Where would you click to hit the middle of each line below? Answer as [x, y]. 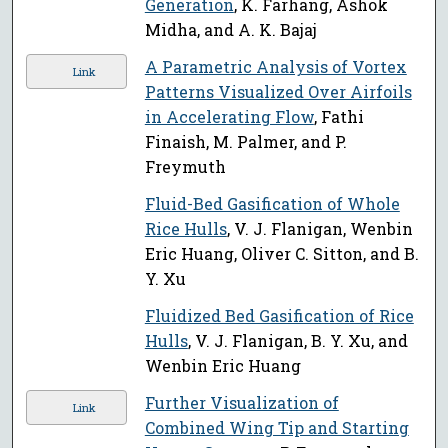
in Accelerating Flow [229, 117]
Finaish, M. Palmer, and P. [245, 142]
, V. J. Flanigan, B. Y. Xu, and [297, 341]
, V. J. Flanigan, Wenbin [319, 229]
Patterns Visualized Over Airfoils [278, 92]
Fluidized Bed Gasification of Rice [279, 316]
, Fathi [338, 117]
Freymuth [185, 167]
